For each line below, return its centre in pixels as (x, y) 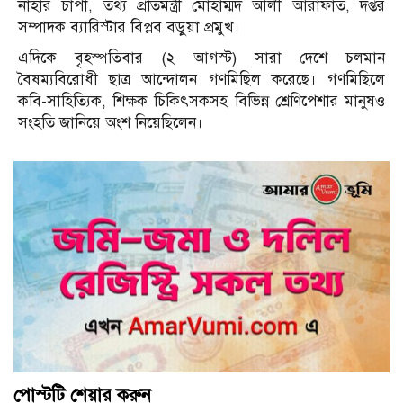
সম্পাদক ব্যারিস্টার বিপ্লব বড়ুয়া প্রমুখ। (129, 28)
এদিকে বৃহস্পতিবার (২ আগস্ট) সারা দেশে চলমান (201, 58)
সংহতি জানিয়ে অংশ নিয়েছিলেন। (111, 123)
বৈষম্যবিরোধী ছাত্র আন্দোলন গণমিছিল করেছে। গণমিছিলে (201, 80)
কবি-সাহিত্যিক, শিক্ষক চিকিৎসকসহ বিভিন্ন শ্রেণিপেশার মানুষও (201, 102)
